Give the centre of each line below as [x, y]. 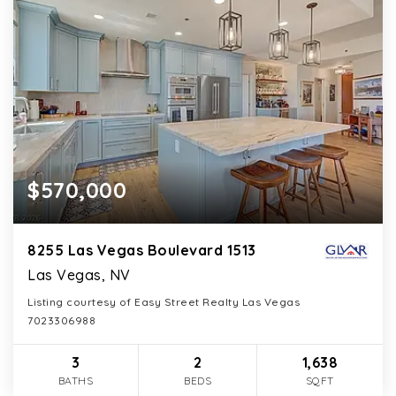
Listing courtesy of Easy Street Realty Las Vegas [164, 301]
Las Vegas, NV [79, 274]
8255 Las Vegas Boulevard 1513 [142, 250]
